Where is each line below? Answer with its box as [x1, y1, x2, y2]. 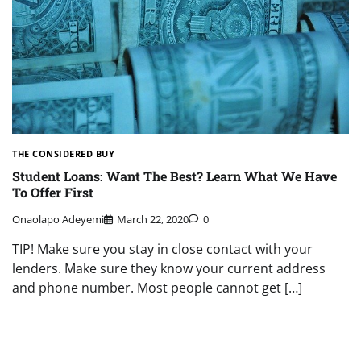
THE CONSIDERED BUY [12, 147, 114, 160]
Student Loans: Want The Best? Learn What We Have [12, 168, 337, 185]
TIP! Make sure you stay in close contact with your [12, 239, 313, 258]
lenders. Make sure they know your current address [12, 259, 326, 277]
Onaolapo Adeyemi [12, 211, 104, 226]
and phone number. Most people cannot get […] [12, 278, 302, 297]
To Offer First [12, 184, 93, 201]
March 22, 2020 [117, 211, 189, 226]
